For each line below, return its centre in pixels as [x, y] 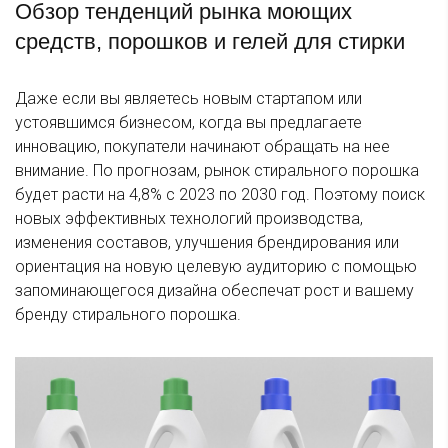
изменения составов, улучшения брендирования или [207, 243]
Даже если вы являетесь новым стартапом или [188, 99]
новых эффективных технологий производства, [189, 219]
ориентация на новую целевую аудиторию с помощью [216, 267]
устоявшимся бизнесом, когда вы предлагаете [188, 123]
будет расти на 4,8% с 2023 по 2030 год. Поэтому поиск [220, 195]
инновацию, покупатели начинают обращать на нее [202, 147]
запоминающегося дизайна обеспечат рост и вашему [214, 291]
